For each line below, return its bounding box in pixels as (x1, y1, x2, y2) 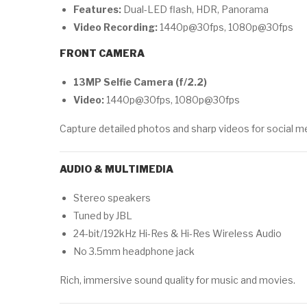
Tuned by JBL (73, 210, 132, 221)
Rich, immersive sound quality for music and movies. (60, 274, 295, 286)
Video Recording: (73, 21, 158, 33)
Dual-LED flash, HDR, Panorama (121, 3, 269, 15)
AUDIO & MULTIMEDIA (60, 163, 173, 175)
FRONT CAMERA (60, 47, 145, 59)
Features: (73, 3, 121, 15)
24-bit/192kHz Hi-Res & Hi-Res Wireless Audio (73, 228, 282, 239)
